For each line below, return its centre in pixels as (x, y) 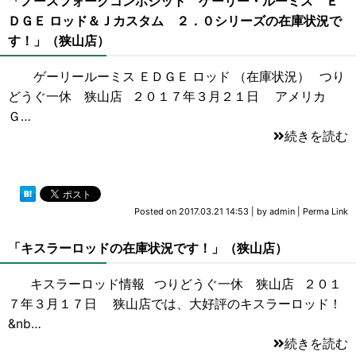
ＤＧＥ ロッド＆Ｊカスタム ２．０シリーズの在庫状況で (175, 21)
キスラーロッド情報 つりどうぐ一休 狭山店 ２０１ (175, 284)
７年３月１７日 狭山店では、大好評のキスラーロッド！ (175, 304)
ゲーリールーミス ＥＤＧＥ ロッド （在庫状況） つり (176, 76)
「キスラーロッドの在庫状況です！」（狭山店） (148, 248)
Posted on (157, 211)
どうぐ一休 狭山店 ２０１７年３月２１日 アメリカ (173, 96)
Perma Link (325, 211)
